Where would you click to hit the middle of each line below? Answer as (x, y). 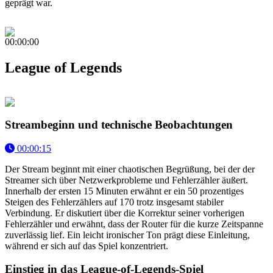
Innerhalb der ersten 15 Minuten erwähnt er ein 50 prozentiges (124, 191)
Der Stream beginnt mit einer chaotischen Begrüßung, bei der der (130, 169)
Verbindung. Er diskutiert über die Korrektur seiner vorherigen (125, 213)
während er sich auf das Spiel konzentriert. (87, 246)
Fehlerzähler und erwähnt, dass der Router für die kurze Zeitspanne (134, 224)
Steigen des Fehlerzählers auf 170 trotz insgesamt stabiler (114, 202)
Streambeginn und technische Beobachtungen (119, 124)
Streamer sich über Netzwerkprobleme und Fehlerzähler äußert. (126, 180)
